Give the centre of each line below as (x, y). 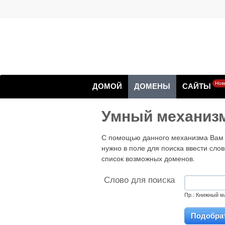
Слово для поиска (139, 180)
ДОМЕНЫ (152, 86)
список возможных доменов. (148, 159)
